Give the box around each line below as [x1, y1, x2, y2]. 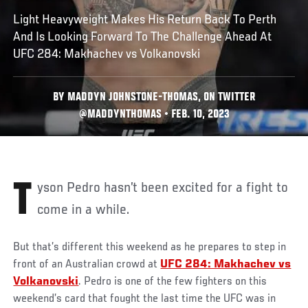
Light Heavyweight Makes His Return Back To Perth [13, 12, 277, 27]
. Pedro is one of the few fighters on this [78, 275, 267, 288]
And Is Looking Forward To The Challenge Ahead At [13, 30, 272, 44]
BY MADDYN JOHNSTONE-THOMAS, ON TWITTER [52, 91, 256, 104]
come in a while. [37, 202, 130, 218]
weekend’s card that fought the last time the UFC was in [13, 292, 276, 305]
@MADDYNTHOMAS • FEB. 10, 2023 [78, 109, 230, 121]
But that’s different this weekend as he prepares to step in [13, 241, 287, 254]
